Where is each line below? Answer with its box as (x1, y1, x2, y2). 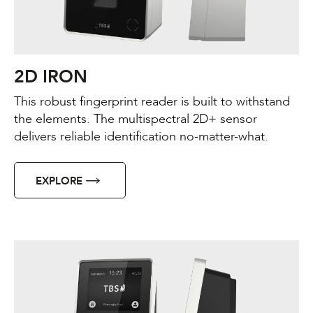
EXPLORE (36, 173, 82, 188)
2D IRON (14, 64, 87, 89)
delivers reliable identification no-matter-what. (14, 127, 268, 145)
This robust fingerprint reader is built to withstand (14, 92, 290, 110)
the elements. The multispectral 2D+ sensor (14, 110, 257, 128)
